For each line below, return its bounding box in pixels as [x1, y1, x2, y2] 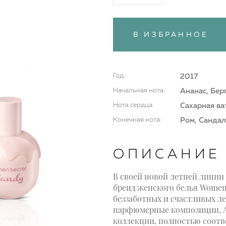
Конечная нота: [113, 116, 161, 123]
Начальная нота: [113, 87, 165, 94]
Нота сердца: [113, 101, 154, 108]
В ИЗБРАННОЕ [133, 31, 209, 38]
